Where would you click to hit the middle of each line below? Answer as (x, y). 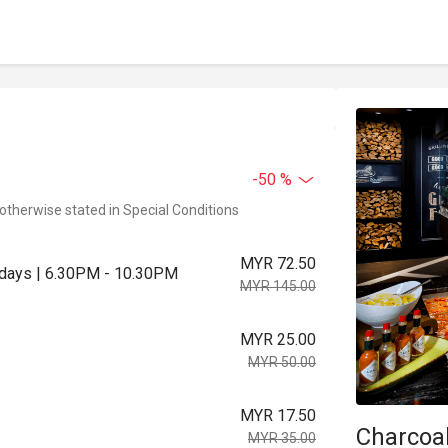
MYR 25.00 (278, 339)
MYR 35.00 (282, 438)
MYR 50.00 (282, 362)
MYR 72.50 (278, 263)
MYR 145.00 (278, 286)
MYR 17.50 (278, 415)
